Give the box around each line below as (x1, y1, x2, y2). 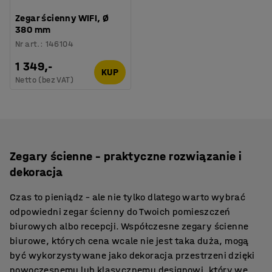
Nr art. (15, 38, 40, 49)
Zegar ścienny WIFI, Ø (15, 12, 109, 24)
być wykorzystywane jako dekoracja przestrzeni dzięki (10, 249, 255, 261)
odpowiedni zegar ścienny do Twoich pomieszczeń (10, 205, 231, 217)
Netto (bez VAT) (15, 74, 73, 85)
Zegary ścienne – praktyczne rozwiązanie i (10, 149, 242, 163)
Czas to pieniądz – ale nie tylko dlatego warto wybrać (10, 191, 246, 203)
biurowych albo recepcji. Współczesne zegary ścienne (10, 220, 249, 232)
